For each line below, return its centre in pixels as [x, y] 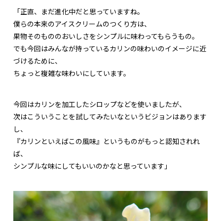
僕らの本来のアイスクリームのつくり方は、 [82, 24]
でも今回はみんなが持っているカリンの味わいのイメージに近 [110, 49]
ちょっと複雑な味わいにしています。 [72, 73]
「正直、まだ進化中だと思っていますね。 [79, 12]
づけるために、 [37, 61]
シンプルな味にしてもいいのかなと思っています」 [92, 166]
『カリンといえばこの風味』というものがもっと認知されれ [107, 141]
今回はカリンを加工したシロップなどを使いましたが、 [100, 104]
